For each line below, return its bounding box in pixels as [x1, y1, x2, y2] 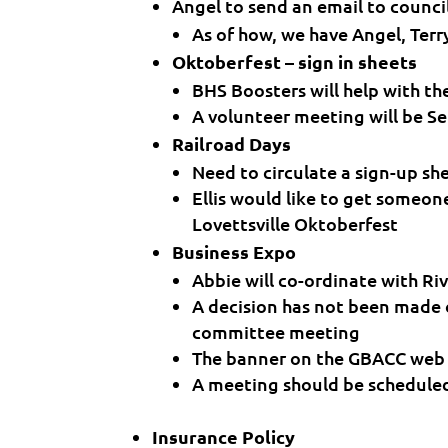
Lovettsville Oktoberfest [192, 212, 399, 235]
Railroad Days [172, 132, 292, 155]
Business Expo [172, 240, 297, 263]
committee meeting [192, 320, 361, 343]
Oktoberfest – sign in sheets [172, 50, 418, 73]
